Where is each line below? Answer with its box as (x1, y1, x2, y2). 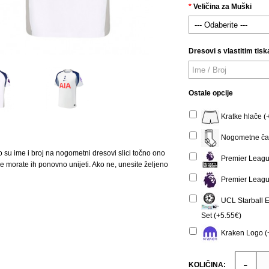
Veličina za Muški (193, 2, 252, 11)
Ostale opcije (189, 89, 233, 97)
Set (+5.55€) (201, 211, 241, 220)
